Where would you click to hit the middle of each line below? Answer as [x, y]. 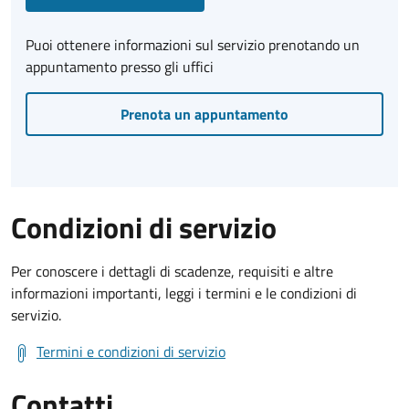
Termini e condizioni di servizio [131, 351]
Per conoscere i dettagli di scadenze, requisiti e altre [172, 271]
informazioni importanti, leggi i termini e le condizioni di [184, 293]
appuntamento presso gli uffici [120, 66]
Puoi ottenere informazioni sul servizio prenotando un [193, 44]
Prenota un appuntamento [204, 114]
